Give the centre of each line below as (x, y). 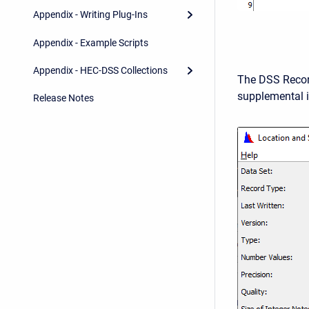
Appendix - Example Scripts (91, 42)
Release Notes (63, 98)
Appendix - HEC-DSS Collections (100, 71)
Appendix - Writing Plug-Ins (90, 15)
